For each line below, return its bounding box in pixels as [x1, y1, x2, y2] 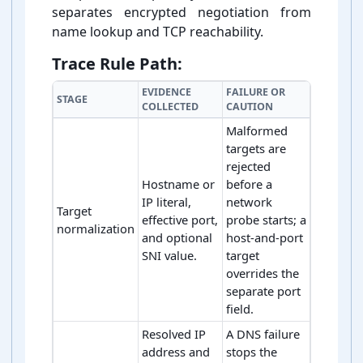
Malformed [226, 122, 288, 139]
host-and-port [226, 229, 303, 246]
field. [226, 301, 254, 318]
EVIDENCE [142, 85, 191, 100]
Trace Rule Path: [52, 53, 182, 75]
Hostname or [142, 176, 215, 193]
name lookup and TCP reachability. [52, 23, 263, 41]
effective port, [142, 211, 218, 228]
